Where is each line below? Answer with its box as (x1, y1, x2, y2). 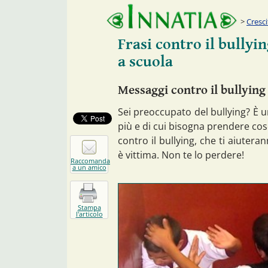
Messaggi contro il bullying (118, 83, 266, 98)
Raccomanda (71, 156, 110, 165)
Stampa (77, 203, 101, 212)
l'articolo (75, 209, 103, 219)
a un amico (72, 162, 106, 172)
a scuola (118, 53, 173, 71)
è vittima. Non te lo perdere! (118, 148, 244, 162)
